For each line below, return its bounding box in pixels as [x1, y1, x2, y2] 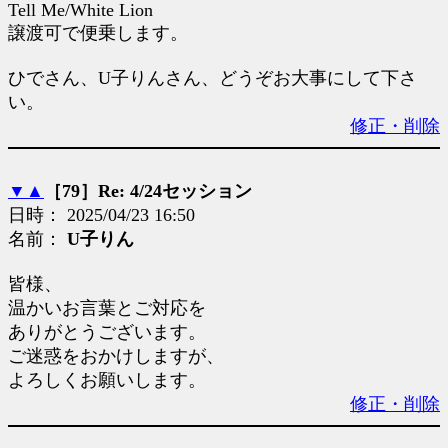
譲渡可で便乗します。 [8, 23, 188, 43]
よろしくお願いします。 [8, 370, 206, 390]
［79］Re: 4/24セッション [44, 181, 252, 201]
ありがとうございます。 [8, 322, 206, 342]
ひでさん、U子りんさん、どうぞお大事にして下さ [8, 68, 417, 88]
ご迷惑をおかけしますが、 [8, 346, 224, 366]
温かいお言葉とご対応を [8, 298, 206, 318]
